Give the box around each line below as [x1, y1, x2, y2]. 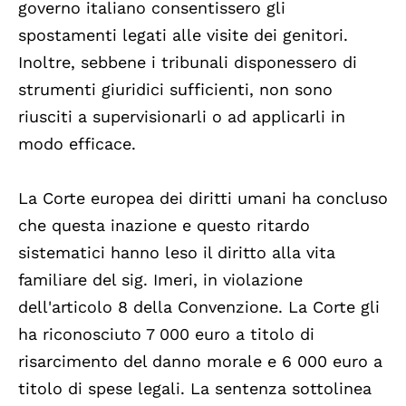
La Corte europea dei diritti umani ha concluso [18, 188, 388, 208]
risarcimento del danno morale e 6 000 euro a [18, 351, 382, 371]
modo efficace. [18, 133, 136, 153]
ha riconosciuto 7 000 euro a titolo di [18, 324, 314, 343]
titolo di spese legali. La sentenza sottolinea [18, 378, 372, 398]
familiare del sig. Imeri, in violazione [18, 269, 303, 289]
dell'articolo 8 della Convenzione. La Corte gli [18, 296, 380, 316]
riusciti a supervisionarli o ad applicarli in [18, 106, 345, 126]
